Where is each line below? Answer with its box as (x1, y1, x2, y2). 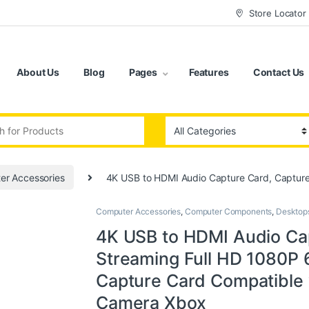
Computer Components (184, 206, 272, 217)
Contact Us (252, 66, 305, 79)
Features (188, 66, 229, 79)
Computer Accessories (96, 206, 181, 217)
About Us (17, 66, 60, 79)
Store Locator (248, 7, 306, 19)
